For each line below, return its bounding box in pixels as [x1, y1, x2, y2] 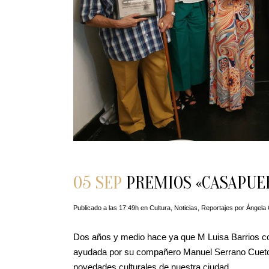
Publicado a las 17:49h [73, 204, 139, 211]
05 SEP [73, 172, 122, 193]
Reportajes [201, 204, 233, 211]
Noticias [174, 204, 198, 211]
